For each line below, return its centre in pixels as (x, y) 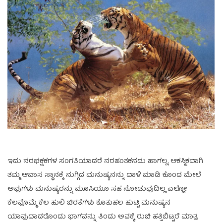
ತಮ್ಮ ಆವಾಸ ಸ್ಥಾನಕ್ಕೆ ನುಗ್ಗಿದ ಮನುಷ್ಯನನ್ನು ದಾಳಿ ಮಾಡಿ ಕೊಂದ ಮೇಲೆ (104, 175)
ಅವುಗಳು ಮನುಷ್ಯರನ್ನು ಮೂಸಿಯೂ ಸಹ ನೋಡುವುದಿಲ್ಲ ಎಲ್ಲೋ (97, 189)
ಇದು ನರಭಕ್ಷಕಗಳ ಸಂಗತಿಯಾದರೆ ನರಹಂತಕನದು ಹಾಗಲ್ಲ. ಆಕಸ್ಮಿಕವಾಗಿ (105, 161)
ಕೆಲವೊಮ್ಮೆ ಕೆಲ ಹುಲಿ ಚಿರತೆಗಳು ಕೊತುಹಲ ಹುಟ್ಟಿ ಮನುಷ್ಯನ (89, 203)
